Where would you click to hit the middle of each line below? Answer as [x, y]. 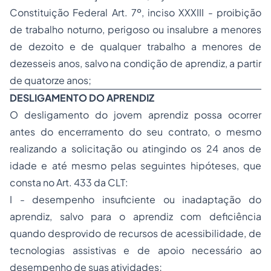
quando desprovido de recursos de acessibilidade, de [135, 233]
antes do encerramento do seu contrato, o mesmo [135, 132]
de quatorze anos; [51, 80]
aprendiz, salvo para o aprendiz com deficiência [135, 217]
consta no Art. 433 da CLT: [69, 183]
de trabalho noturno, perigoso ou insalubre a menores [135, 30]
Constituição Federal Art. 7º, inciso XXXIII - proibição [135, 13]
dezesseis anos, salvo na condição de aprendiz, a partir [135, 64]
